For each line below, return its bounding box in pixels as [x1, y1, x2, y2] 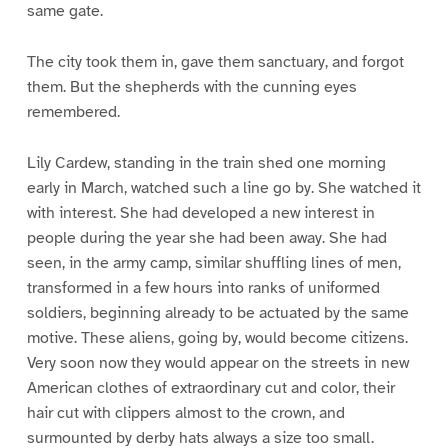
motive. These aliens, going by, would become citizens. [26, 327, 408, 348]
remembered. [26, 101, 120, 122]
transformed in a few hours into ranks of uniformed [26, 277, 380, 298]
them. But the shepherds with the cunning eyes [26, 76, 357, 97]
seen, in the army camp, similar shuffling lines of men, [26, 252, 401, 273]
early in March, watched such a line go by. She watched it [26, 177, 421, 198]
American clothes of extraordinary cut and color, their [26, 377, 395, 398]
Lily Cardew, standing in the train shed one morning [26, 152, 386, 173]
